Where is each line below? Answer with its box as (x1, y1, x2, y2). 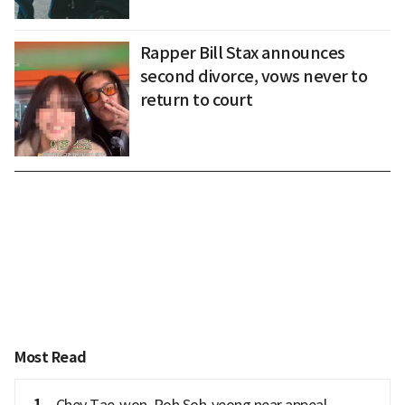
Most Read (14, 348, 87, 368)
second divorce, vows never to (139, 66, 368, 88)
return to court (139, 89, 253, 111)
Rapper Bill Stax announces (139, 42, 345, 64)
